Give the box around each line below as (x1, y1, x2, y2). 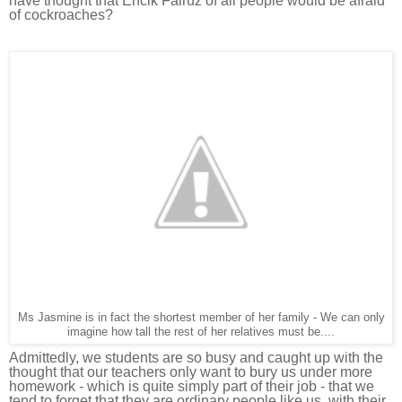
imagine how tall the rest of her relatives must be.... (67, 325, 335, 338)
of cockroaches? (9, 6, 113, 22)
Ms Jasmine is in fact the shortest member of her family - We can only (17, 310, 385, 324)
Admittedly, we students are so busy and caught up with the (9, 350, 383, 366)
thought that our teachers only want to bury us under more (9, 364, 372, 380)
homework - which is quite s (9, 379, 185, 395)
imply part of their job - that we (185, 379, 374, 395)
